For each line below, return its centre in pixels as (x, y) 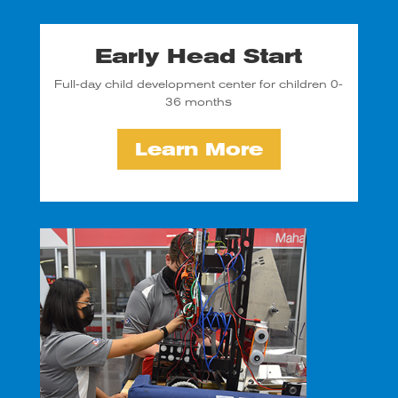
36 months (199, 102)
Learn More (199, 149)
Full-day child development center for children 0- (199, 84)
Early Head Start (199, 56)
